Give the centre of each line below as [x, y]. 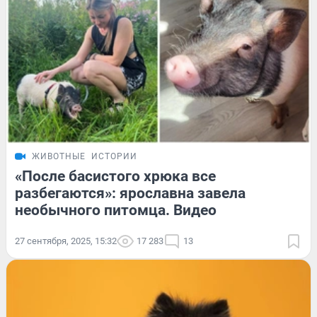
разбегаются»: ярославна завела [130, 193]
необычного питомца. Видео [116, 210]
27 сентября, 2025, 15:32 [66, 241]
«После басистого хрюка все [115, 176]
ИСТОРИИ [114, 156]
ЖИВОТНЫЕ [59, 156]
